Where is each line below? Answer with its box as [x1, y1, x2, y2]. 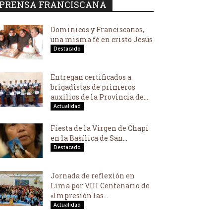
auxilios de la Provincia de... [51, 92, 148, 102]
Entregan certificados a [51, 72, 131, 82]
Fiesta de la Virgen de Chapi [51, 123, 149, 133]
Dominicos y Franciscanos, [51, 25, 144, 34]
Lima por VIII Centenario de [51, 181, 150, 190]
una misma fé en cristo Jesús [51, 35, 153, 44]
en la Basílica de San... [51, 133, 127, 143]
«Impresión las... [51, 191, 108, 200]
